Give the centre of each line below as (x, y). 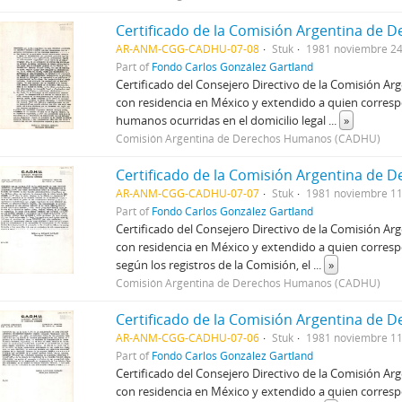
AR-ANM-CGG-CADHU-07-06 (188, 337)
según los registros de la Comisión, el (215, 264)
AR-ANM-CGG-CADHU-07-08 (188, 48)
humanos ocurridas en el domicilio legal (223, 120)
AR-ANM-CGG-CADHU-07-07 (188, 192)
